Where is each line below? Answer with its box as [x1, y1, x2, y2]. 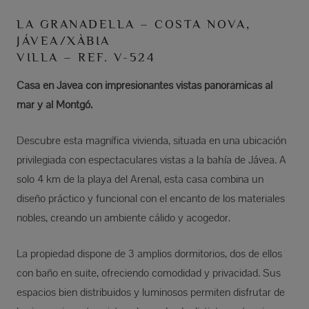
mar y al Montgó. [17, 97, 92, 112]
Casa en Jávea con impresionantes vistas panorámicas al [17, 78, 272, 93]
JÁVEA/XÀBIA [17, 34, 110, 48]
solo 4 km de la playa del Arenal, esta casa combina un [17, 172, 263, 187]
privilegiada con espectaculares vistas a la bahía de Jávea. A [17, 152, 286, 168]
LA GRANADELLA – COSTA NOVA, [17, 17, 251, 32]
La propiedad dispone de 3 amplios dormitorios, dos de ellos [17, 246, 282, 261]
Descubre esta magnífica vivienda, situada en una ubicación [17, 133, 286, 148]
